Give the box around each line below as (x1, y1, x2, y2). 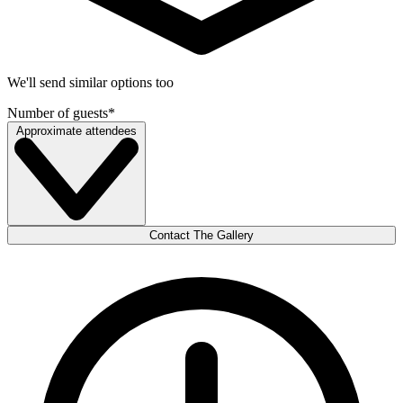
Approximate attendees (16, 124, 137, 139)
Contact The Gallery (149, 228, 254, 243)
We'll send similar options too (7, 75, 174, 91)
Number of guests (7, 105, 108, 121)
